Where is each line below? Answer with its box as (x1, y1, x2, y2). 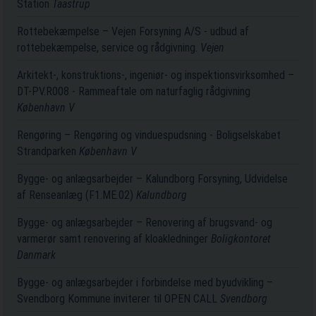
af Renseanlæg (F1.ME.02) (17, 188, 137, 202)
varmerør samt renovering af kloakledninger (17, 231, 212, 245)
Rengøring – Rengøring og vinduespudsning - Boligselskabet (17, 128, 281, 142)
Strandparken (17, 144, 80, 158)
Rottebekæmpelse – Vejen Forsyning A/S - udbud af (17, 24, 250, 38)
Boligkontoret (211, 231, 272, 245)
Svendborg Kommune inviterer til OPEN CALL (17, 291, 221, 305)
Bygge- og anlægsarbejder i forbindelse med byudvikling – (17, 275, 274, 289)
